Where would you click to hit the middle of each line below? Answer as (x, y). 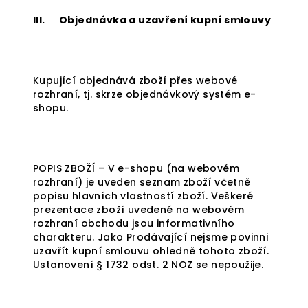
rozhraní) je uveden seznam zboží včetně (142, 182)
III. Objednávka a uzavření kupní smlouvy (152, 20)
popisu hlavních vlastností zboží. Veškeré (143, 196)
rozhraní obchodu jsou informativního (134, 223)
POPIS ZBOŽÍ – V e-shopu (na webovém (136, 168)
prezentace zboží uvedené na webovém (139, 210)
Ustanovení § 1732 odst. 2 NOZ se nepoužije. (148, 265)
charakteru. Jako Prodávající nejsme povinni (151, 237)
